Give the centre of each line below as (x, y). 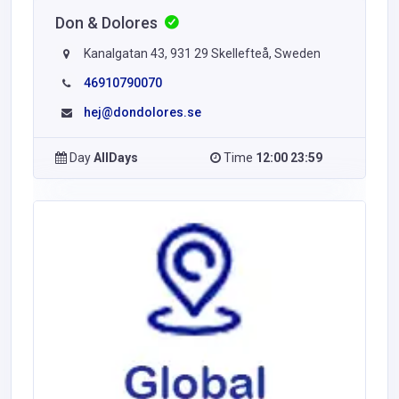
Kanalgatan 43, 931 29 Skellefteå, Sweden (201, 54)
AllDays (116, 158)
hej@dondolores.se (142, 113)
